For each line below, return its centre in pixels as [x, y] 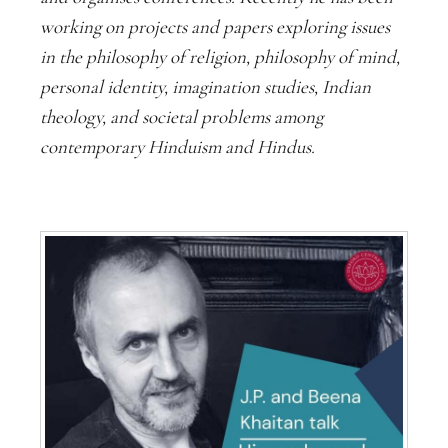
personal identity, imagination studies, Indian [205, 86]
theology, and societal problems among [181, 116]
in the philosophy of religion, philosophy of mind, [220, 56]
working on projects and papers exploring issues [215, 26]
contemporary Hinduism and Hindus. [177, 146]
